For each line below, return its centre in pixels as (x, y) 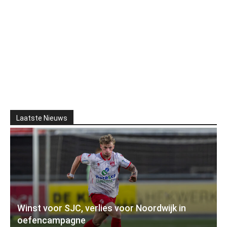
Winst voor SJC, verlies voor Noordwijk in (102, 208)
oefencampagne (51, 220)
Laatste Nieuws (42, 118)
